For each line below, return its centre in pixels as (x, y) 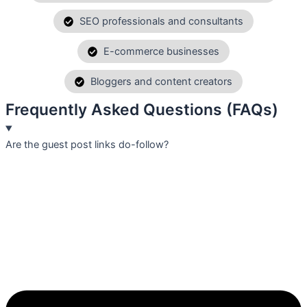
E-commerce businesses (162, 52)
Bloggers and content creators (162, 82)
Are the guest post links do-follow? (87, 145)
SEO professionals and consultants (162, 22)
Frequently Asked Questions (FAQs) (142, 110)
